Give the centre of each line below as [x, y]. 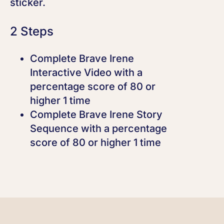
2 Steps [32, 31]
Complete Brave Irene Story [96, 114]
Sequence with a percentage [98, 128]
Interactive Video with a [86, 72]
